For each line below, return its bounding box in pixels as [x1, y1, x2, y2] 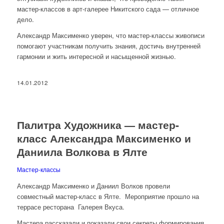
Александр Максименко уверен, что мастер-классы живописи [16, 30, 204, 40]
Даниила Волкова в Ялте [16, 143, 147, 159]
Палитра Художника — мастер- [16, 116, 179, 132]
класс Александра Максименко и [16, 130, 191, 145]
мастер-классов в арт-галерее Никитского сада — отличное [16, 3, 199, 13]
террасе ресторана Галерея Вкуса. [16, 201, 124, 211]
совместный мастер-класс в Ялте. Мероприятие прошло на [16, 191, 199, 201]
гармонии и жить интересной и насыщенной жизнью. [16, 51, 176, 61]
